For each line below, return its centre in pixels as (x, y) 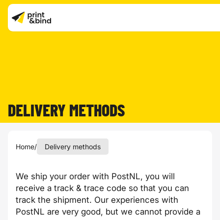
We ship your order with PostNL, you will (95, 176)
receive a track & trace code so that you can (102, 188)
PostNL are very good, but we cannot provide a (108, 212)
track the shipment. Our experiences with (97, 200)
